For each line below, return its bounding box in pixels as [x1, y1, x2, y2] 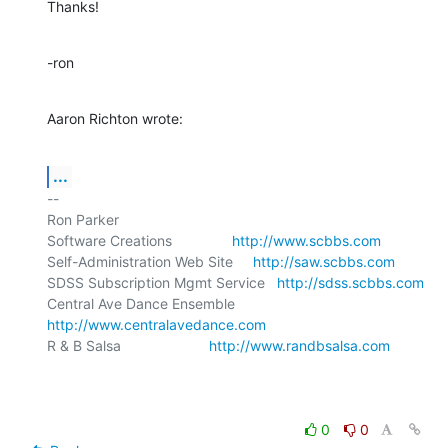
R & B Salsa [47, 336, 209, 354]
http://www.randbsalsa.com [209, 336, 390, 354]
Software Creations [47, 231, 232, 249]
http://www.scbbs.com [232, 231, 381, 249]
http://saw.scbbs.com [253, 252, 395, 270]
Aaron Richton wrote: [47, 109, 183, 127]
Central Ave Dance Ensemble [235, 294, 263, 312]
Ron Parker [47, 210, 119, 228]
